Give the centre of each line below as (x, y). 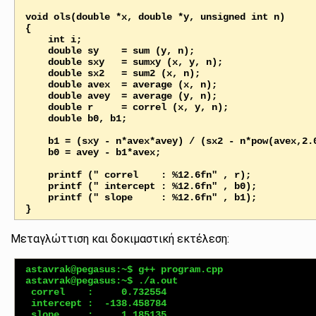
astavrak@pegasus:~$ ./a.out (104, 280)
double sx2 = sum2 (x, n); (36, 73)
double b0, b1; (36, 118)
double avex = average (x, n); (36, 84)
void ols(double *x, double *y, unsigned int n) (155, 17)
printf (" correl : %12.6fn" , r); (36, 175)
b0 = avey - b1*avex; (36, 152)
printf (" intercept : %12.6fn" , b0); (36, 186)
